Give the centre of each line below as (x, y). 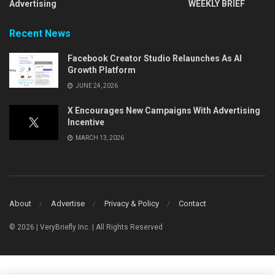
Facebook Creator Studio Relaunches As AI (155, 58)
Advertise (68, 204)
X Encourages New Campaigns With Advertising (164, 110)
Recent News (40, 33)
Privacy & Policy (132, 204)
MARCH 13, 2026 (99, 137)
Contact (192, 204)
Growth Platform (102, 70)
